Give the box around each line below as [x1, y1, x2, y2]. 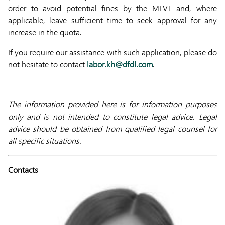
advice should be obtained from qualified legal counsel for [8, 123, 217, 134]
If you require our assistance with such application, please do [8, 47, 217, 57]
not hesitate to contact [8, 59, 87, 69]
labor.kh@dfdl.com [87, 59, 153, 69]
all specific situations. [8, 135, 81, 146]
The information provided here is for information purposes [8, 99, 217, 109]
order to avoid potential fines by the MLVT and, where [8, 3, 217, 13]
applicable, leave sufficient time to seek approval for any [8, 15, 217, 25]
